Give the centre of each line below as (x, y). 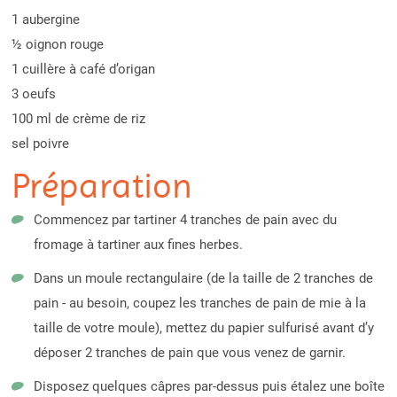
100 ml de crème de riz (78, 119)
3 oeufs (33, 94)
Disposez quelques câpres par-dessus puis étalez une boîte (209, 387)
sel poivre (40, 144)
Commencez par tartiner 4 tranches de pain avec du (185, 220)
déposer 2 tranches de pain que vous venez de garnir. (189, 353)
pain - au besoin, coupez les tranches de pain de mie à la (199, 304)
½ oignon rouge (57, 45)
